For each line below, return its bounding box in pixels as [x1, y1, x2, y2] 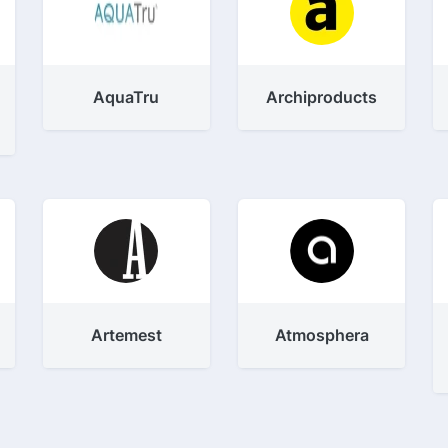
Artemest [90, 325, 162, 345]
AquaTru [93, 87, 160, 107]
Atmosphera [274, 325, 369, 345]
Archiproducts [266, 87, 378, 107]
